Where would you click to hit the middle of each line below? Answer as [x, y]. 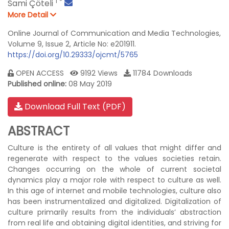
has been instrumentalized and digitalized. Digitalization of [114, 201]
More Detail [29, 15]
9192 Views [101, 73]
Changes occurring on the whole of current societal [114, 169]
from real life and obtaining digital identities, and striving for [114, 223]
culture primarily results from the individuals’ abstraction [114, 212]
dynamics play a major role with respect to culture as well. [114, 180]
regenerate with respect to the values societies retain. [114, 158]
